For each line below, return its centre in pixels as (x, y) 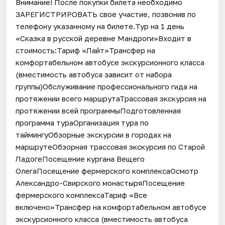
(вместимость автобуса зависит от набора (94, 74)
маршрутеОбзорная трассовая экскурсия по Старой (110, 146)
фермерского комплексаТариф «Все (82, 195)
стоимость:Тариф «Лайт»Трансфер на (86, 50)
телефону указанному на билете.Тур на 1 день (100, 26)
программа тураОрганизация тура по (82, 122)
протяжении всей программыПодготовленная (98, 110)
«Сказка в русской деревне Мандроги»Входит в (104, 38)
